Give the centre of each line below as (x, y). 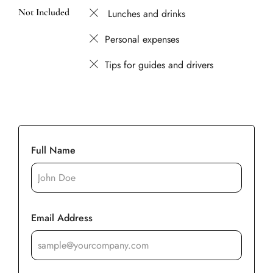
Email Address (62, 218)
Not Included (44, 12)
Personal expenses (142, 39)
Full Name (53, 150)
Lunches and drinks (145, 13)
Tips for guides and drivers (159, 65)
